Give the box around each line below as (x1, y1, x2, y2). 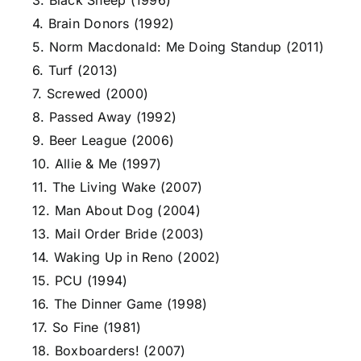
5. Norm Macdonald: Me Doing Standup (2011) (32, 39, 325, 55)
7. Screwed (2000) (32, 85, 149, 102)
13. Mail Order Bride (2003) (32, 226, 205, 242)
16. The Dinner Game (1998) (32, 296, 208, 312)
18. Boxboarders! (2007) (32, 342, 186, 359)
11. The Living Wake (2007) (32, 179, 203, 195)
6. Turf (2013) (32, 62, 118, 78)
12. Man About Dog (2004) (32, 202, 201, 218)
